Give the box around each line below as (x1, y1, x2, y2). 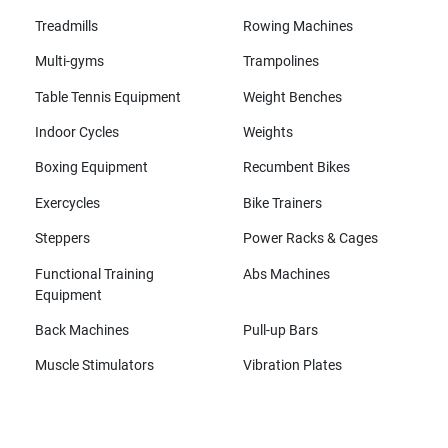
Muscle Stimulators (34, 357, 154, 375)
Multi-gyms (34, 53, 104, 71)
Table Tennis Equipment (34, 88, 181, 106)
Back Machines (34, 321, 129, 339)
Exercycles (34, 194, 100, 212)
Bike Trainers (242, 194, 322, 212)
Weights (242, 124, 293, 141)
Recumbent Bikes (242, 159, 350, 177)
